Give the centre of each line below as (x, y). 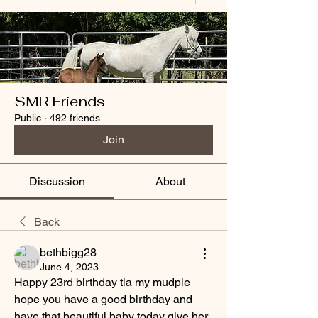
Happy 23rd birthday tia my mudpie (102, 283)
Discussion (57, 182)
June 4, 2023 (69, 267)
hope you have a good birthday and (103, 300)
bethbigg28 (68, 253)
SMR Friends (60, 102)
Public (28, 118)
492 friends (75, 118)
